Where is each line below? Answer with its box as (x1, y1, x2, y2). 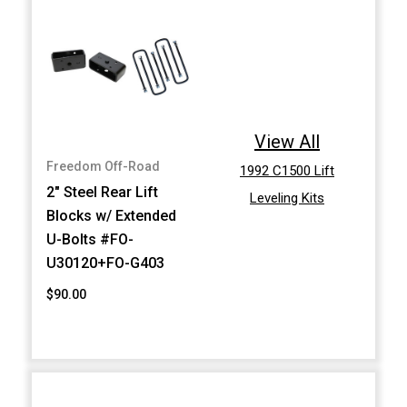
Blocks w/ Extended (46, 207, 177, 225)
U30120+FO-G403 (46, 254, 165, 273)
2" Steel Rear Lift (46, 184, 159, 202)
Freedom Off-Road (46, 159, 161, 174)
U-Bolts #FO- (46, 231, 134, 249)
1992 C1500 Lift (240, 163, 334, 180)
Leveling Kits (250, 190, 324, 207)
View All (254, 131, 320, 154)
